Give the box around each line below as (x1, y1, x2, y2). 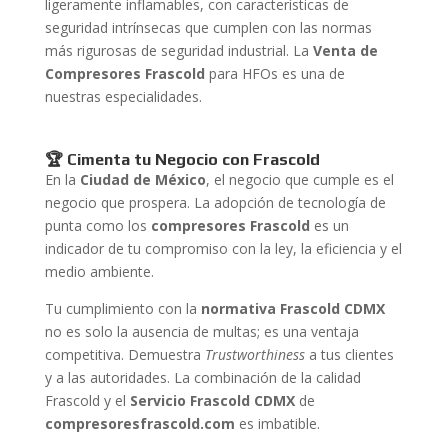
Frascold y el (44, 391, 130, 410)
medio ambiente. (44, 262, 154, 281)
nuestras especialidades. (44, 87, 202, 106)
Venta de (312, 41, 378, 60)
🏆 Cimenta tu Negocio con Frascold (44, 150, 320, 169)
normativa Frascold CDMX (200, 299, 385, 318)
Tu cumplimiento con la (44, 299, 201, 318)
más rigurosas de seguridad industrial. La (44, 41, 313, 60)
